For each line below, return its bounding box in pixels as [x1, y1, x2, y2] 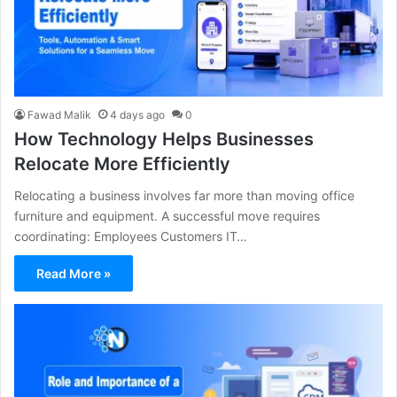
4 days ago [110, 108, 165, 122]
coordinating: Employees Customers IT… [14, 229, 247, 245]
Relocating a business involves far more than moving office [14, 188, 354, 204]
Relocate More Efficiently [14, 153, 230, 175]
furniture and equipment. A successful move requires [14, 208, 320, 224]
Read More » [36, 266, 111, 282]
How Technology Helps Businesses [14, 128, 314, 151]
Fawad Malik [27, 108, 91, 122]
